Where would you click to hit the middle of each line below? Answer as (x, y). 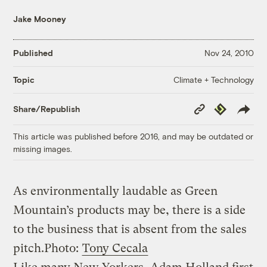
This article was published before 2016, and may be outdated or (133, 136)
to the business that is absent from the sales (130, 229)
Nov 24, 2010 (229, 53)
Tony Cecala (115, 248)
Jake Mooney (40, 18)
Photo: (63, 248)
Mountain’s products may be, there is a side (130, 210)
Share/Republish (47, 109)
